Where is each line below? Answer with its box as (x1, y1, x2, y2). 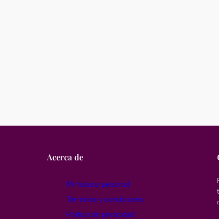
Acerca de (47, 151, 83, 162)
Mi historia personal (66, 178, 129, 190)
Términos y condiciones (66, 194, 143, 205)
